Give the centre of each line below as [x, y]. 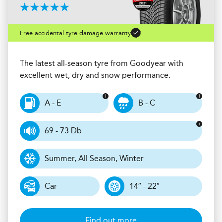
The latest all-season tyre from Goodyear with [102, 63]
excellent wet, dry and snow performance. [95, 75]
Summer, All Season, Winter [94, 159]
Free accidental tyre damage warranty [75, 33]
